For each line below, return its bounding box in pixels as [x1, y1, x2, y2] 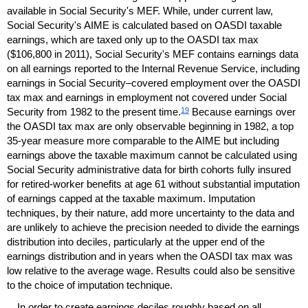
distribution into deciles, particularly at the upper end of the [7, 236, 265, 248]
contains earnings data [195, 48, 298, 60]
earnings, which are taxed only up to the [7, 34, 187, 46]
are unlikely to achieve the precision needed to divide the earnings [7, 221, 300, 234]
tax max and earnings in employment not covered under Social [7, 91, 287, 104]
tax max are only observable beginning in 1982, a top [56, 120, 294, 133]
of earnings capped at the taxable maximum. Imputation [7, 192, 255, 205]
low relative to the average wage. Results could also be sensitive [7, 265, 295, 277]
